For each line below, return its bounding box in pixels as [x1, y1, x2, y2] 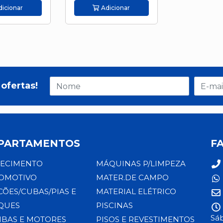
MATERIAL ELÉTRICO [96, 187, 176, 196]
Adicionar [100, 4, 130, 12]
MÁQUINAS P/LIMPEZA [96, 159, 186, 168]
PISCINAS [96, 201, 133, 210]
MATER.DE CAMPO [96, 173, 169, 182]
